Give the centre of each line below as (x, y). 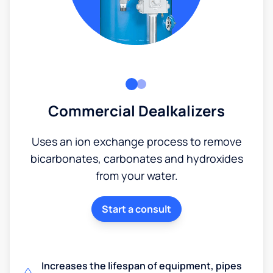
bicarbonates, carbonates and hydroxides (136, 158)
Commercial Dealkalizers (136, 110)
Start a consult (136, 209)
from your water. (136, 175)
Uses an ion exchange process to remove (136, 141)
